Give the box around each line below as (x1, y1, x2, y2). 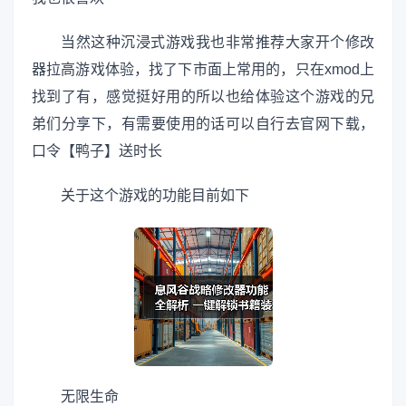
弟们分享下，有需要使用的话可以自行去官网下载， (32, 115, 374, 131)
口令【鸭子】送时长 (32, 142, 162, 159)
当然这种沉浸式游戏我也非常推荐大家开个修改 (61, 34, 374, 50)
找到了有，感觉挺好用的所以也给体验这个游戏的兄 (32, 88, 374, 104)
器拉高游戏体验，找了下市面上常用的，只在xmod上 (32, 61, 374, 77)
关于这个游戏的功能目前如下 (61, 187, 249, 203)
